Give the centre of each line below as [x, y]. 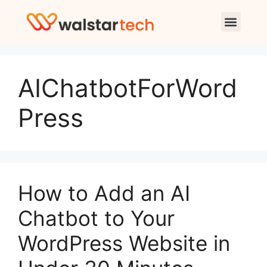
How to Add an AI [104, 193]
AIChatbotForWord [128, 88]
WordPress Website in [124, 243]
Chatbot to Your [96, 218]
